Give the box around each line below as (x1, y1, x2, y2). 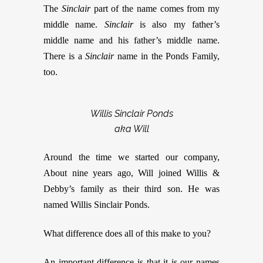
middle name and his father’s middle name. (43, 35, 220, 45)
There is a (43, 51, 86, 61)
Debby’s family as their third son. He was (43, 184, 220, 194)
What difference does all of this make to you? (43, 228, 211, 238)
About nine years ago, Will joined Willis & (43, 168, 220, 178)
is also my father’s (133, 19, 220, 29)
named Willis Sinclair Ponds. (43, 200, 150, 210)
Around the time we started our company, (43, 152, 220, 162)
